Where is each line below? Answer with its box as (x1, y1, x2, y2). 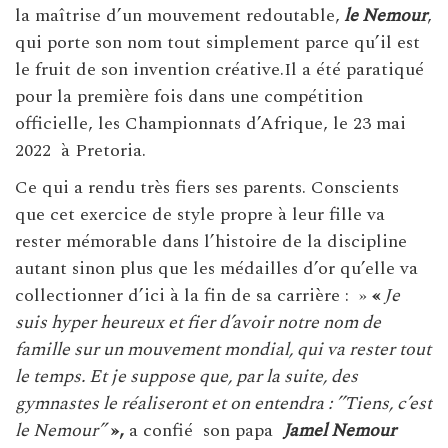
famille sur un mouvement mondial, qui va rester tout (15, 335, 431, 363)
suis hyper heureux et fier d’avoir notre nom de (15, 308, 381, 336)
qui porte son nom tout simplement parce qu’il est (15, 28, 420, 56)
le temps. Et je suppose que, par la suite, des (15, 362, 358, 390)
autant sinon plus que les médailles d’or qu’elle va (15, 254, 418, 282)
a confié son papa (124, 416, 283, 444)
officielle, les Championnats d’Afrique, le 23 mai (15, 109, 406, 137)
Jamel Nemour (283, 416, 396, 444)
